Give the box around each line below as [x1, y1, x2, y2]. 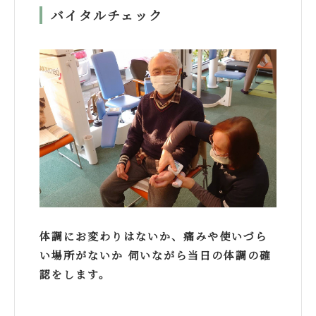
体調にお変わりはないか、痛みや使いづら [39, 229, 267, 244]
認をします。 [39, 267, 111, 282]
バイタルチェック [51, 6, 163, 25]
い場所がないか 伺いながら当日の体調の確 [39, 248, 272, 263]
